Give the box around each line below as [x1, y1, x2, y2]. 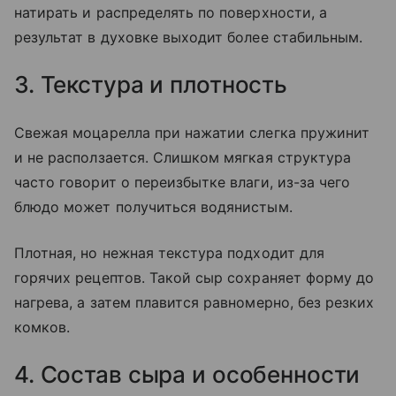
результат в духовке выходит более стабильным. [14, 27, 363, 46]
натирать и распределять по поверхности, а [14, 3, 327, 21]
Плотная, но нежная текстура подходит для [14, 243, 324, 262]
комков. [14, 317, 71, 336]
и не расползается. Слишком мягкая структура [14, 148, 352, 166]
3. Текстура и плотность [14, 70, 288, 98]
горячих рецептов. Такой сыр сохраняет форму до [14, 268, 375, 286]
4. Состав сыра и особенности [14, 360, 361, 388]
